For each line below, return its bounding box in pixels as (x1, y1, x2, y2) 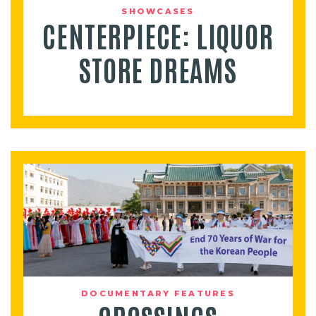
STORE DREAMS (79, 51, 237, 87)
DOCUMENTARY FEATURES (81, 288, 235, 298)
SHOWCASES (121, 6, 195, 16)
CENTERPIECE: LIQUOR (42, 17, 274, 54)
